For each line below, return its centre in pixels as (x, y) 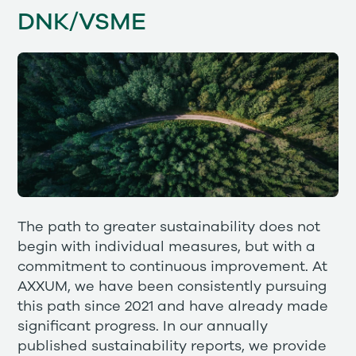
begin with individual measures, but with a (167, 247)
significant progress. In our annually (143, 326)
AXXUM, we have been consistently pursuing (172, 286)
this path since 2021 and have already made (173, 306)
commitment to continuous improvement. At (173, 267)
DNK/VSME (82, 23)
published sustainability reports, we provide (172, 346)
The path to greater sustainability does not (169, 227)
